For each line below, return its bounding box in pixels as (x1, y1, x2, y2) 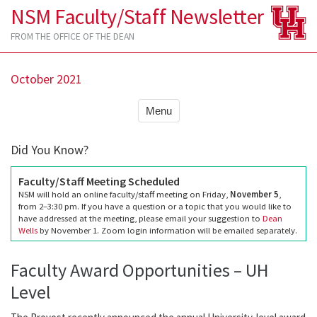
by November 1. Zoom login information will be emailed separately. (38, 224, 297, 236)
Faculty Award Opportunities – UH (11, 258, 269, 282)
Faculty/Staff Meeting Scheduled (18, 173, 180, 188)
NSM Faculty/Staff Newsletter (11, 2, 264, 30)
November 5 (230, 188, 279, 200)
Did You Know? (11, 141, 88, 158)
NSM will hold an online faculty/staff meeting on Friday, (18, 188, 230, 200)
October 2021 (11, 70, 82, 87)
